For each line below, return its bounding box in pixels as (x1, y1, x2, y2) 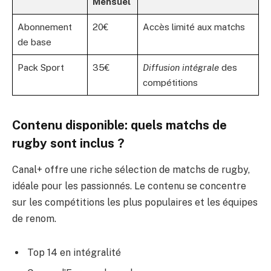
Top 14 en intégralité (27, 246, 121, 258)
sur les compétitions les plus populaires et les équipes (12, 196, 258, 208)
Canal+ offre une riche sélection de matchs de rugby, (12, 163, 250, 175)
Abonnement (18, 22, 72, 33)
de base (18, 37, 51, 48)
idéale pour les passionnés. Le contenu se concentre (12, 180, 246, 192)
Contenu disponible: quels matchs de (12, 117, 227, 132)
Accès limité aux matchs (143, 22, 245, 33)
